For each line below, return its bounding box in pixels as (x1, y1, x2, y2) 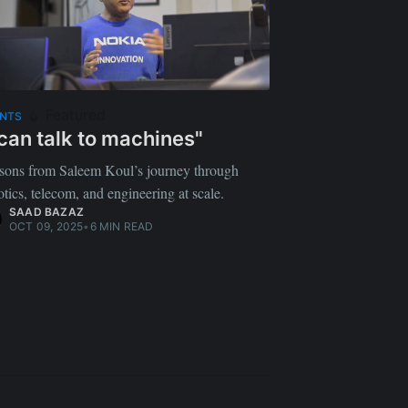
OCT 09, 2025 (9, 219, 84, 233)
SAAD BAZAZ (9, 204, 84, 219)
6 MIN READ (89, 219, 154, 233)
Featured (41, 105, 107, 124)
